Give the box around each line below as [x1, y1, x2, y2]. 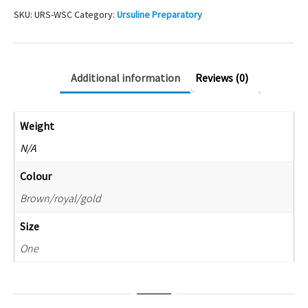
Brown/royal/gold [20, 190, 101, 205]
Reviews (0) [195, 71, 248, 85]
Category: [74, 8, 117, 21]
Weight [20, 118, 54, 133]
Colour [20, 168, 52, 183]
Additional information [71, 71, 180, 85]
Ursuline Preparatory [117, 8, 202, 21]
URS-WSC [34, 8, 72, 21]
